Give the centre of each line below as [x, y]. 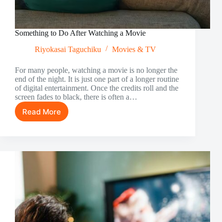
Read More [42, 111]
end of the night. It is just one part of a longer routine [97, 79]
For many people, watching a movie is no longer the [96, 70]
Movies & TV [134, 50]
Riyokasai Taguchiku [68, 50]
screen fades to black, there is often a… [76, 97]
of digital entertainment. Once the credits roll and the [97, 88]
